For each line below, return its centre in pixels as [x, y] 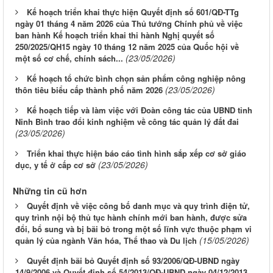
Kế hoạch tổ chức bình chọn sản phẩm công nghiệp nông [136, 79]
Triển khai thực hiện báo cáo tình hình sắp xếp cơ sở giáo [136, 154]
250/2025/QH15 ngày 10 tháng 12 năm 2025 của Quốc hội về [127, 47]
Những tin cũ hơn [50, 191]
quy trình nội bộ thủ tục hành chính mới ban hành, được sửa [131, 218]
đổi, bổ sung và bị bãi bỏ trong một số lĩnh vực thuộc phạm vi [133, 229]
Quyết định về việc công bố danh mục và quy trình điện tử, [138, 206]
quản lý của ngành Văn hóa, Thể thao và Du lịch [106, 241]
